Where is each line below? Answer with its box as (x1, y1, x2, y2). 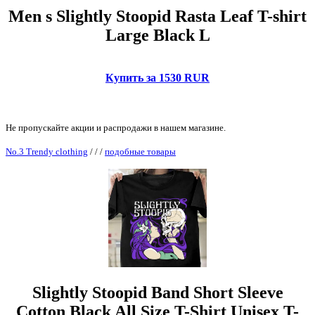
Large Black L (105, 25, 210, 44)
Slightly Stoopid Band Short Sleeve (32, 283, 283, 302)
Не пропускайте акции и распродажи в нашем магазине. (6, 122, 226, 133)
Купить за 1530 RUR (105, 71, 210, 84)
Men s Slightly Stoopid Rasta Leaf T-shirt (8, 6, 307, 25)
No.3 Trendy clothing (6, 146, 88, 157)
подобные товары (105, 146, 176, 157)
